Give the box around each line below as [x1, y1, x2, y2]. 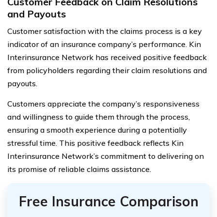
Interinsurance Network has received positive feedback [7, 52, 207, 62]
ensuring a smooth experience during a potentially [7, 124, 187, 135]
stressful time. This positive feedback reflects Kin [7, 138, 184, 148]
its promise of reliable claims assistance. [7, 164, 151, 174]
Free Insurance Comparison [18, 192, 199, 210]
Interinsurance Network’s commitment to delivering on [7, 151, 204, 161]
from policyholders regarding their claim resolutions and [7, 65, 207, 75]
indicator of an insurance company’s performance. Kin [7, 39, 201, 49]
